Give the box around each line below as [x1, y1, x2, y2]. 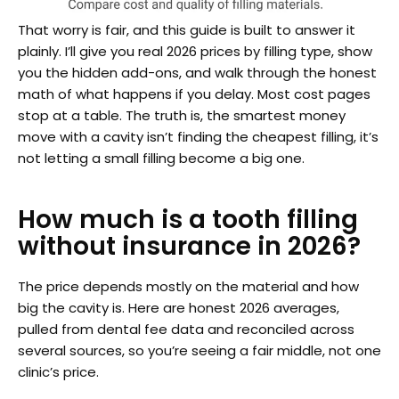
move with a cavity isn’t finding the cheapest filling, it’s [18, 126, 379, 146]
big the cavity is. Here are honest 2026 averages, [18, 297, 339, 317]
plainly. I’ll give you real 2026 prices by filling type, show [18, 41, 372, 61]
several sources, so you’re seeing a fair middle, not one [18, 340, 381, 360]
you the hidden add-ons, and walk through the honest [18, 62, 377, 82]
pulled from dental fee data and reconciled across [18, 319, 354, 338]
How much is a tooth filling [18, 201, 358, 237]
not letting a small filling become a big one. [18, 148, 305, 167]
